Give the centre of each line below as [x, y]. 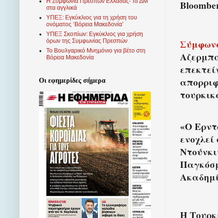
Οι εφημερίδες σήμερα [72, 81]
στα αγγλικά [62, 8]
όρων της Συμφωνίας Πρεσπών [87, 41]
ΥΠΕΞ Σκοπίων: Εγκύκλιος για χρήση [95, 34]
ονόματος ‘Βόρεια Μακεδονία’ [85, 25]
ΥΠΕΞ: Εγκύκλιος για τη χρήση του [92, 18]
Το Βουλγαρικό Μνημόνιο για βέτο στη [96, 51]
